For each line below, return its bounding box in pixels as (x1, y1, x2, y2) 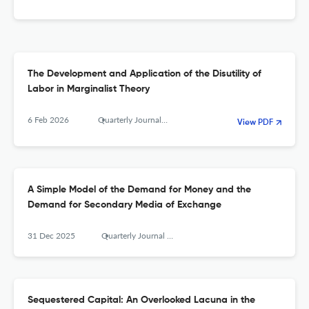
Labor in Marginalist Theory (28, 84, 150, 94)
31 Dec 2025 (28, 230, 75, 241)
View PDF (237, 119, 273, 128)
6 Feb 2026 (28, 114, 69, 126)
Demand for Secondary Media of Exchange (28, 200, 221, 210)
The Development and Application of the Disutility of (28, 69, 261, 79)
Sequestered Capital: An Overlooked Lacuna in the (28, 295, 255, 306)
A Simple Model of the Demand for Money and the (28, 185, 251, 195)
